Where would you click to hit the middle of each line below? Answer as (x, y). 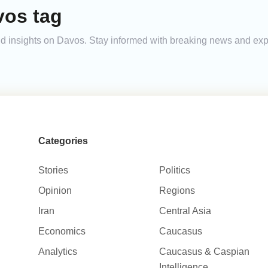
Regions (177, 191)
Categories (63, 141)
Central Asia (185, 211)
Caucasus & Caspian (205, 252)
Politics (175, 170)
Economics (62, 232)
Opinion (55, 191)
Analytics (57, 252)
